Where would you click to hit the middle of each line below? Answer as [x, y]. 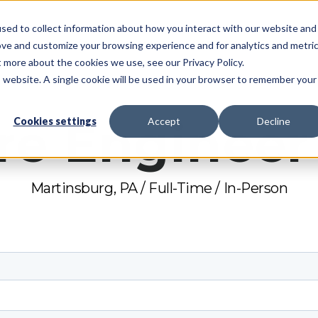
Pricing [78, 43]
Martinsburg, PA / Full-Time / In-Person [159, 188]
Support [280, 43]
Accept [164, 121]
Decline [273, 121]
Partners [216, 43]
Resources [145, 43]
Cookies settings [55, 121]
